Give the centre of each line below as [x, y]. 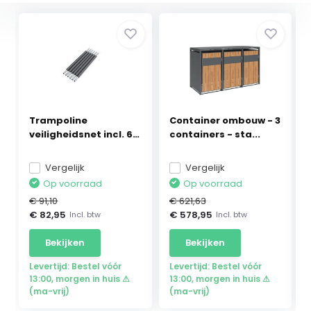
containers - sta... [215, 134]
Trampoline [59, 120]
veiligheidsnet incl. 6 [81, 134]
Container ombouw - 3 [225, 120]
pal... [42, 148]
